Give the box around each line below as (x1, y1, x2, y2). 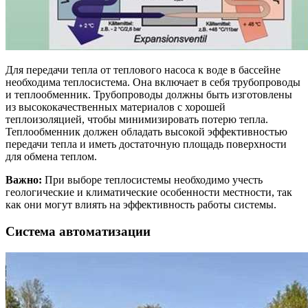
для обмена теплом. (5, 151, 97, 163)
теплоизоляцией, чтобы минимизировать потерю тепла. (5, 113, 268, 126)
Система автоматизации (5, 223, 151, 239)
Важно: (5, 174, 42, 186)
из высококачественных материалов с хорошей (5, 101, 225, 113)
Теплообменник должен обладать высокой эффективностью (5, 126, 287, 138)
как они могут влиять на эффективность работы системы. (5, 199, 276, 211)
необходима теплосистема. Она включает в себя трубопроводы (5, 76, 300, 89)
